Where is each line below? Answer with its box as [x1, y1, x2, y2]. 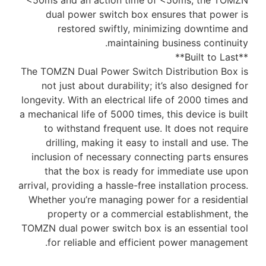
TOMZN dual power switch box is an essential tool [21, 222, 248, 235]
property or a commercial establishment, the [47, 208, 248, 220]
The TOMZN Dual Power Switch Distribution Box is [21, 65, 248, 78]
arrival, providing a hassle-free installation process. [18, 179, 248, 192]
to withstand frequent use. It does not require [44, 122, 248, 135]
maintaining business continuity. [107, 37, 248, 49]
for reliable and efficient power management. [47, 236, 248, 249]
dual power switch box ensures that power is [46, 8, 248, 21]
